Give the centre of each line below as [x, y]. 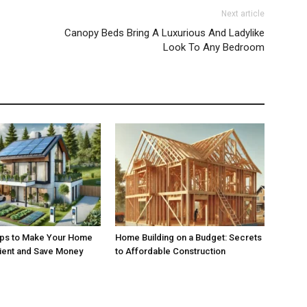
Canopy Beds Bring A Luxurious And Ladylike [164, 33]
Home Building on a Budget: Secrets [188, 238]
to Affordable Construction [170, 251]
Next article [243, 14]
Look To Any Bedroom [214, 48]
